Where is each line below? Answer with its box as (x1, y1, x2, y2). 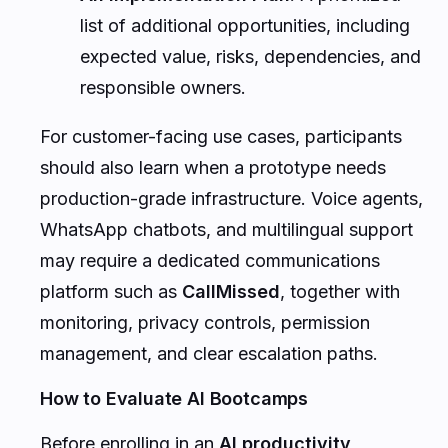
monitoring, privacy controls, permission (40, 311, 370, 333)
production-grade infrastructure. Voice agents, (40, 187, 423, 209)
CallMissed (182, 280, 280, 302)
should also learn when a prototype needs (40, 156, 386, 178)
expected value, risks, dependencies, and (80, 45, 421, 67)
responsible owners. (80, 76, 246, 98)
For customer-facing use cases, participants (40, 125, 402, 147)
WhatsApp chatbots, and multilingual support (40, 218, 413, 240)
